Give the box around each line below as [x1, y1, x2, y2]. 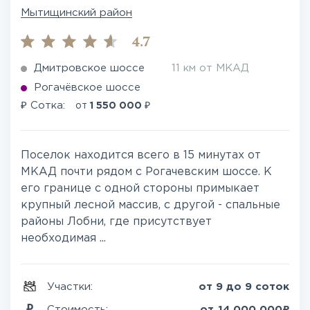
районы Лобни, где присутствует [21, 217, 212, 227]
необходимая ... [21, 233, 106, 244]
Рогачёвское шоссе [34, 83, 140, 92]
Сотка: [27, 101, 69, 110]
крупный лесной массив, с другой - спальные [21, 200, 280, 210]
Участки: [47, 282, 96, 291]
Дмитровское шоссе [34, 64, 145, 73]
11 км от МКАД [172, 64, 249, 73]
